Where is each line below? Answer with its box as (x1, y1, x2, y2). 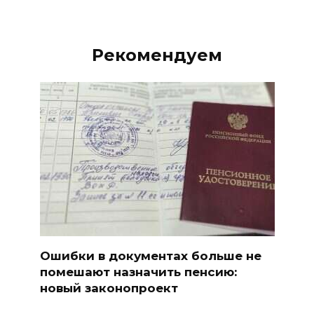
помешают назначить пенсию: (39, 264, 237, 279)
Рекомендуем (92, 44, 222, 65)
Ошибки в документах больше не (39, 248, 261, 263)
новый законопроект (39, 280, 178, 295)
